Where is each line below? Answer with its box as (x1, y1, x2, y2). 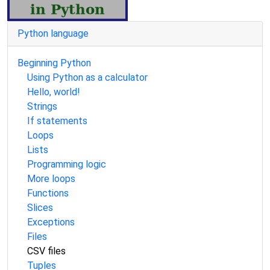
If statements (27, 115, 87, 127)
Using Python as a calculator (27, 72, 148, 83)
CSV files (27, 245, 66, 257)
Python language (17, 28, 89, 39)
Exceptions (27, 216, 75, 228)
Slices (27, 202, 53, 213)
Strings (27, 101, 57, 112)
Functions (27, 187, 69, 199)
